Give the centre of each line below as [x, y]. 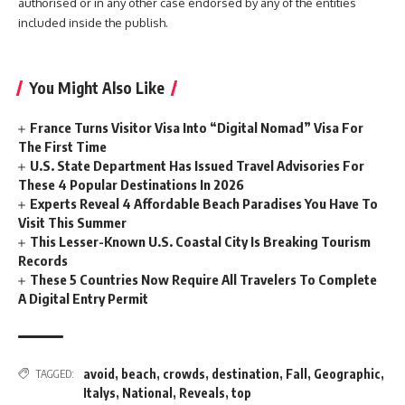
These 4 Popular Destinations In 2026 [131, 184]
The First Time [62, 146]
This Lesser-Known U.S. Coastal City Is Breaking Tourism [201, 241]
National [147, 392]
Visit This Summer [72, 222]
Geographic [347, 373]
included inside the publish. [93, 23]
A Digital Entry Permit [83, 298]
